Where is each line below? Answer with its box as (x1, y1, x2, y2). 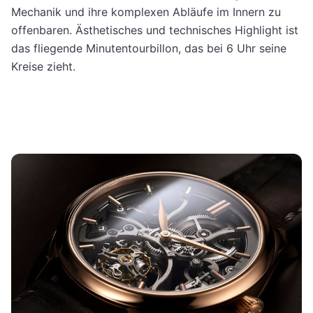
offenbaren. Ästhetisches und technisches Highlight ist (11, 22, 298, 37)
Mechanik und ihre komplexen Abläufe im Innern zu (11, 4, 281, 19)
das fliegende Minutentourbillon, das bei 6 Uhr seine (11, 41, 286, 55)
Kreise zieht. (11, 59, 75, 73)
